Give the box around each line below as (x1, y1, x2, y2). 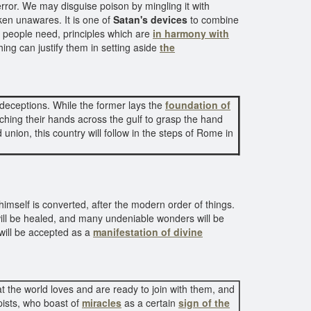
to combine (187, 12, 239, 26)
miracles (82, 296, 121, 310)
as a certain (121, 296, 178, 310)
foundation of (165, 98, 230, 112)
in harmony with (153, 26, 229, 40)
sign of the (178, 296, 230, 310)
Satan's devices (113, 12, 187, 26)
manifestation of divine (93, 225, 203, 239)
